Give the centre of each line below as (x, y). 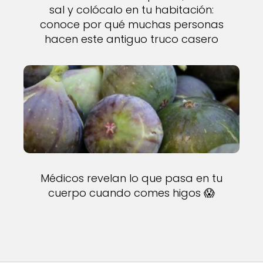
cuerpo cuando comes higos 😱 (131, 193)
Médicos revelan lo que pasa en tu (131, 178)
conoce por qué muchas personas (131, 24)
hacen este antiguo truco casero (131, 39)
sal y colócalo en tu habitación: (131, 10)
